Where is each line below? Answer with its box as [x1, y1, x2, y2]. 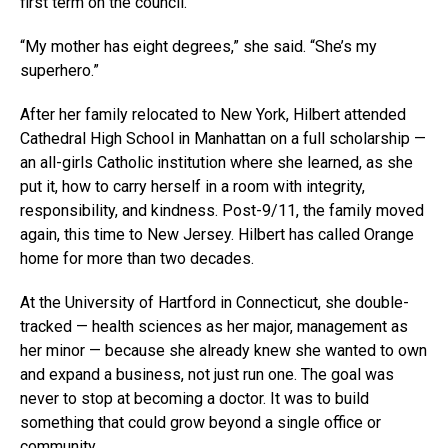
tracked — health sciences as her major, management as [20, 316, 408, 336]
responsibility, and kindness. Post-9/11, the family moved [20, 200, 424, 220]
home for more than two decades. [20, 248, 254, 268]
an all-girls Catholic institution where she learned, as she [20, 152, 413, 172]
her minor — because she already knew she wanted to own [20, 340, 427, 360]
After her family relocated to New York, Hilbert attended [20, 104, 406, 124]
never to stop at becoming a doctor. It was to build [20, 388, 369, 408]
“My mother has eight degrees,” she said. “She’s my [20, 36, 377, 56]
